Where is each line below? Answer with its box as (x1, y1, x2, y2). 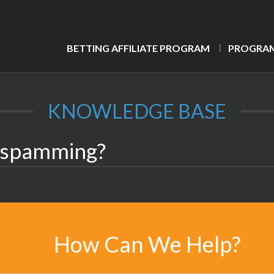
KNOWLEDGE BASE (48, 98, 226, 123)
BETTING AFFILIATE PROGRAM (67, 42, 210, 54)
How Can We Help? (53, 230, 241, 257)
